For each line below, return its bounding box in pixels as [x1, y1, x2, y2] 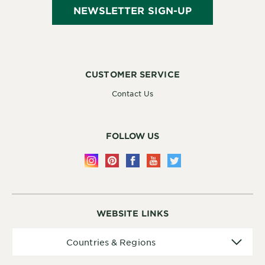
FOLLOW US [105, 131, 160, 141]
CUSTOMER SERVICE [85, 69, 180, 80]
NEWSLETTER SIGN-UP [73, 4, 192, 17]
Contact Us [112, 89, 153, 99]
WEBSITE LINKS [96, 208, 169, 219]
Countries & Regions [66, 237, 156, 248]
